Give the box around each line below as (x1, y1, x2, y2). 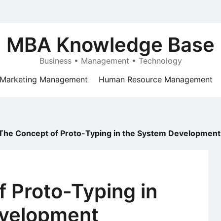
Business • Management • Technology (39, 56, 182, 66)
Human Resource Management (99, 74, 213, 84)
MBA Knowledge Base (6, 33, 215, 57)
